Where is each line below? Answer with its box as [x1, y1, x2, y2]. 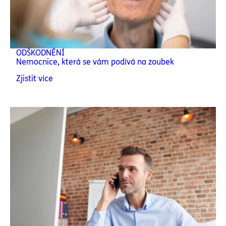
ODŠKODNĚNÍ [16, 48, 65, 58]
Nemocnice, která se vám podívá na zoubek [16, 57, 174, 67]
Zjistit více [16, 74, 53, 83]
